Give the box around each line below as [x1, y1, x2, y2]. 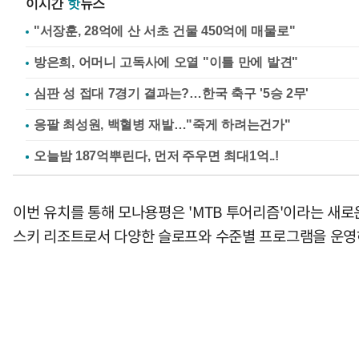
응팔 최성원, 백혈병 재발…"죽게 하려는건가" [34, 117, 291, 131]
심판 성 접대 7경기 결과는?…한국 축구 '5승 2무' [34, 86, 309, 100]
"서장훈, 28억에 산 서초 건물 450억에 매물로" [34, 23, 296, 38]
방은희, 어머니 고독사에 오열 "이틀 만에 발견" [34, 54, 298, 69]
